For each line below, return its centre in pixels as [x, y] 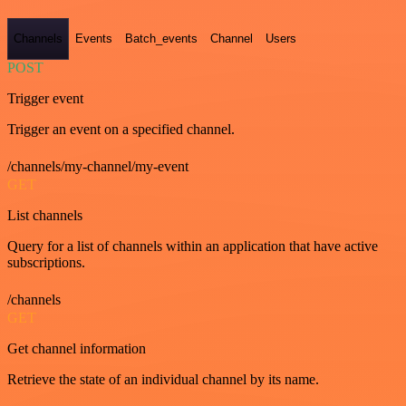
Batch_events [161, 39]
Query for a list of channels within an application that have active [193, 246]
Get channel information [77, 348]
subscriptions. [46, 262]
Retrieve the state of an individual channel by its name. [163, 379]
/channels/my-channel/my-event [98, 166]
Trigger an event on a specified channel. [121, 129]
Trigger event [45, 98]
